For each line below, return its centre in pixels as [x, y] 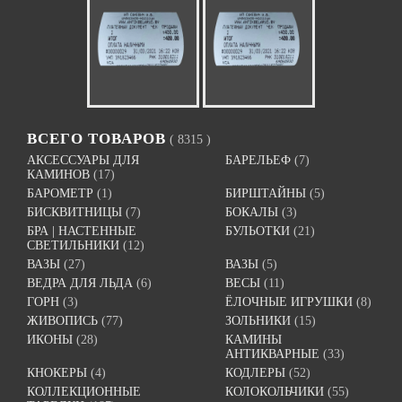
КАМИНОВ [58, 175]
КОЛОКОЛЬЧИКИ [275, 392]
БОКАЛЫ [252, 213]
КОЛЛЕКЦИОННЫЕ [84, 392]
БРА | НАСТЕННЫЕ [82, 232]
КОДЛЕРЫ [256, 373]
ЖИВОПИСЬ [62, 321]
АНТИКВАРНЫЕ [273, 354]
